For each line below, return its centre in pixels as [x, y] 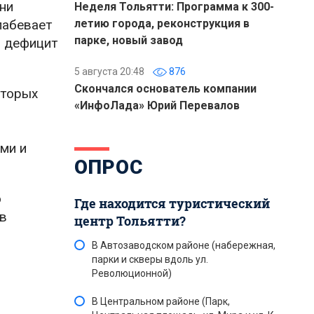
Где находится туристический [172, 203]
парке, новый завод [129, 40]
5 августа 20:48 [109, 71]
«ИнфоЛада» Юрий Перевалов [157, 105]
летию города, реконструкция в [162, 23]
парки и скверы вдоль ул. [150, 259]
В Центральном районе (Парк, [161, 301]
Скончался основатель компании [165, 89]
